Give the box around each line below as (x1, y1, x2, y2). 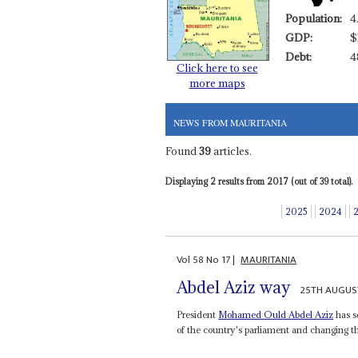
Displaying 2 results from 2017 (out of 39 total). (165, 176, 352, 188)
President (177, 308, 219, 320)
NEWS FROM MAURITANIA (173, 116, 287, 129)
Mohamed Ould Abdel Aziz (218, 308, 334, 320)
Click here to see (176, 60, 258, 75)
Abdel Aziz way (177, 276, 292, 298)
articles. (210, 144, 252, 159)
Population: (284, 10, 342, 26)
